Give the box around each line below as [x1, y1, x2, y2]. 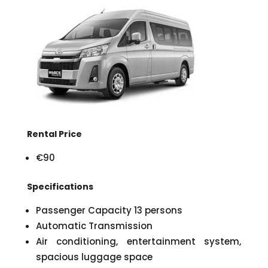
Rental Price [26, 127, 82, 140]
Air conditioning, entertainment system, [35, 234, 242, 248]
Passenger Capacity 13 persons [35, 203, 182, 217]
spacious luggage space [35, 250, 153, 263]
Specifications [26, 180, 93, 193]
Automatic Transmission [35, 219, 153, 232]
